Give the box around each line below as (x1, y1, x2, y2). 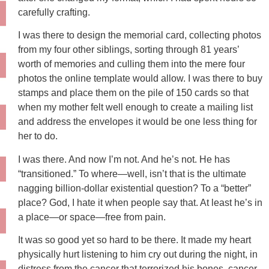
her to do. (18, 131, 58, 142)
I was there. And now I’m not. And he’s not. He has (18, 154, 230, 165)
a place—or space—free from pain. (18, 211, 166, 222)
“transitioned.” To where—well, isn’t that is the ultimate (18, 168, 246, 179)
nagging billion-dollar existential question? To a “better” (18, 183, 251, 193)
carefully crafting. (18, 7, 90, 17)
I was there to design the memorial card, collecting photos (18, 30, 261, 41)
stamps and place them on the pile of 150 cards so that (18, 88, 249, 98)
